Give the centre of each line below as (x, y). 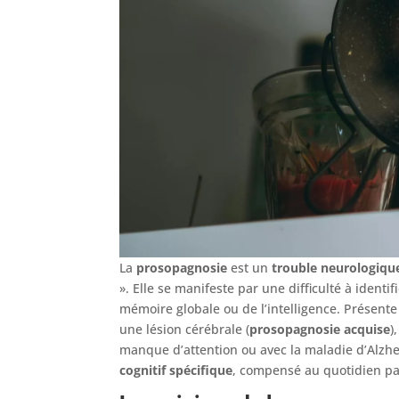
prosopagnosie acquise (320, 329)
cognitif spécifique (176, 370)
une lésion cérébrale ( (185, 329)
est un (250, 267)
